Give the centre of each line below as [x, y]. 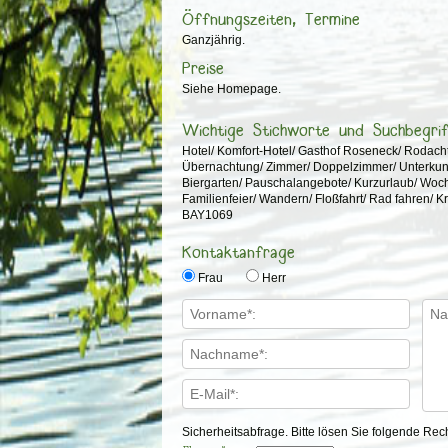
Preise [202, 68]
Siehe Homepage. [231, 88]
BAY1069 [207, 214]
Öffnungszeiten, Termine [270, 19]
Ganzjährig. [213, 39]
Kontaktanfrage [238, 252]
